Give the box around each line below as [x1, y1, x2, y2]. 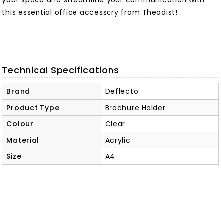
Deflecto [105, 86, 139, 97]
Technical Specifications [2, 64, 119, 76]
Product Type [6, 103, 60, 113]
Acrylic [105, 135, 131, 146]
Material [6, 135, 39, 146]
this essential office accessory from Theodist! [2, 7, 178, 18]
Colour [6, 119, 34, 129]
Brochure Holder [105, 103, 166, 113]
